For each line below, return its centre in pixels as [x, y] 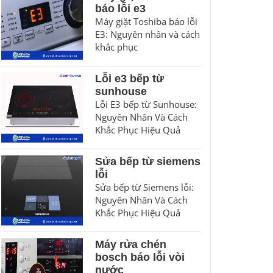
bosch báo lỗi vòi [140, 257]
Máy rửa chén [130, 244]
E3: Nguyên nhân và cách [147, 34]
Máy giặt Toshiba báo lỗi [146, 21]
